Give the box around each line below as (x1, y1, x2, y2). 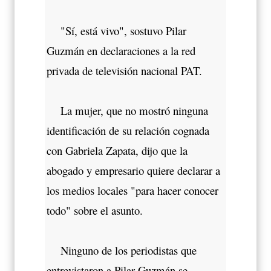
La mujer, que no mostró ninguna (47, 102, 208, 118)
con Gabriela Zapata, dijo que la (47, 142, 188, 158)
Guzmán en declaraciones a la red (47, 42, 195, 58)
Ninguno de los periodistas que (47, 242, 197, 258)
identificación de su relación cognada (47, 122, 209, 138)
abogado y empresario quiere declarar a (47, 162, 220, 178)
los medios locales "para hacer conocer (47, 182, 218, 198)
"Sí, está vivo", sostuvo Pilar (47, 22, 186, 38)
